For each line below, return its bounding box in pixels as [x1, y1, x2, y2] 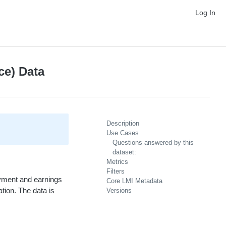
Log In [195, 9, 215, 17]
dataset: [112, 148, 136, 156]
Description [106, 120, 139, 127]
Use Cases [106, 129, 139, 137]
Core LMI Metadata [106, 177, 162, 185]
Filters [106, 167, 125, 175]
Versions [106, 187, 132, 194]
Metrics [106, 158, 128, 165]
